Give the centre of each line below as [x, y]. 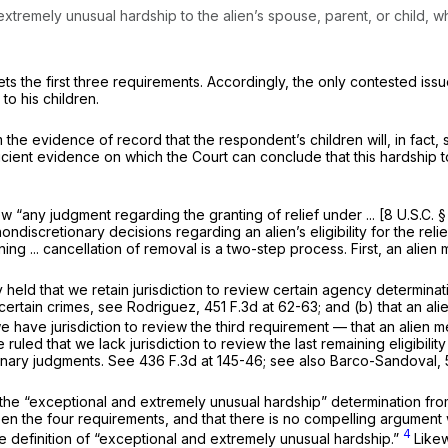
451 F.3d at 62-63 [261, 306]
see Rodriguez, [151, 306]
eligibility [340, 231]
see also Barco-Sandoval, [357, 360]
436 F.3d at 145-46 [201, 360]
